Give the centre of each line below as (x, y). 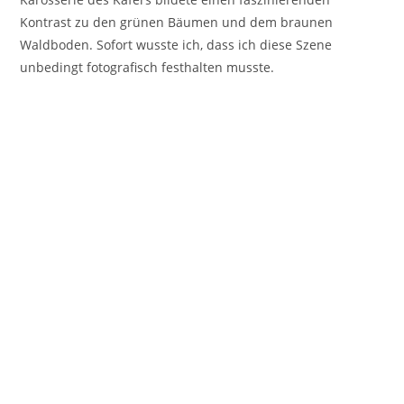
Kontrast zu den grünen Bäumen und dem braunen (177, 22)
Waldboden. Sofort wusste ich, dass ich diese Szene (176, 44)
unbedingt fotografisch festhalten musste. (147, 67)
